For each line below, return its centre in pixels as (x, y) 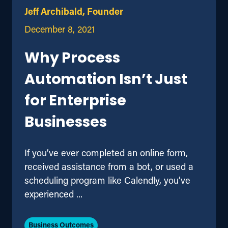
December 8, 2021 (60, 29)
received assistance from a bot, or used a (109, 166)
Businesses (66, 123)
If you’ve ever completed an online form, (106, 152)
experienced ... (53, 194)
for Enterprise (75, 101)
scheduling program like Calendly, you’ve (107, 180)
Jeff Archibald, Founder (74, 11)
